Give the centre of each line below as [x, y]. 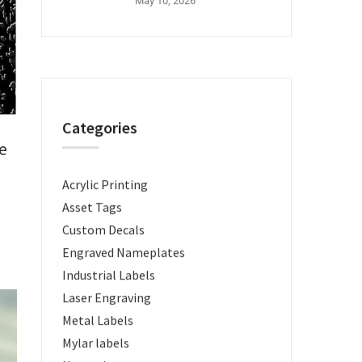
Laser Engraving [107, 297]
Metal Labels [98, 320]
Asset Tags [92, 207]
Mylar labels [96, 343]
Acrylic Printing [105, 184]
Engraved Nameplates [124, 252]
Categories [100, 127]
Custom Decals [103, 229]
